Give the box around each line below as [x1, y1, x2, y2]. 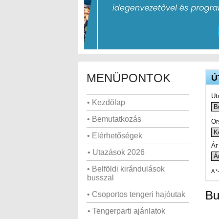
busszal [87, 174, 114, 182]
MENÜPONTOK [87, 71, 171, 85]
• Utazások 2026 [88, 148, 145, 156]
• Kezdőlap [87, 98, 125, 107]
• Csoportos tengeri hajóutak [87, 190, 185, 198]
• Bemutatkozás [87, 115, 141, 123]
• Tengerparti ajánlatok [88, 207, 165, 215]
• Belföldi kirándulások [87, 165, 165, 173]
